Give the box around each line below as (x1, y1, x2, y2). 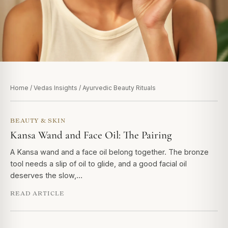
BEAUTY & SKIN (10, 117, 66, 124)
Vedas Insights (34, 84, 77, 92)
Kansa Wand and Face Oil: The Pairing (10, 129, 172, 141)
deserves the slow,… (10, 171, 82, 180)
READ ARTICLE (10, 190, 65, 196)
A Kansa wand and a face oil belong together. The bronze (10, 148, 209, 156)
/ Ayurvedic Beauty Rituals (77, 84, 156, 92)
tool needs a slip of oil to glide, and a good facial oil (10, 159, 187, 168)
